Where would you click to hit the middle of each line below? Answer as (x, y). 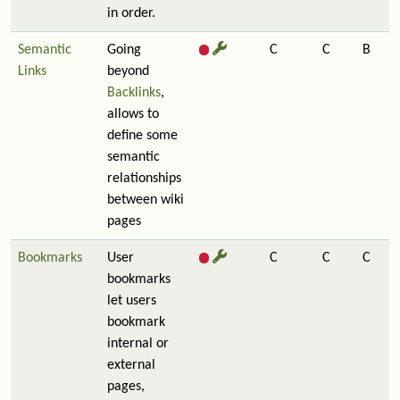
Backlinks (134, 93)
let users (132, 301)
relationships (144, 179)
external (131, 365)
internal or (138, 344)
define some (142, 136)
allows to (133, 114)
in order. (131, 13)
